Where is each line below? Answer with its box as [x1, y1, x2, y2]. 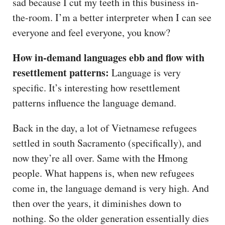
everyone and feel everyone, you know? [13, 25, 170, 39]
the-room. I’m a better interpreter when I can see [13, 10, 211, 24]
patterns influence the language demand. [13, 95, 180, 109]
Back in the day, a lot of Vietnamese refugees [13, 121, 197, 135]
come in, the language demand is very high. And [13, 181, 209, 195]
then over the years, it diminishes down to [13, 196, 181, 210]
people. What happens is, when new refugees [13, 166, 194, 180]
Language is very [109, 65, 181, 79]
